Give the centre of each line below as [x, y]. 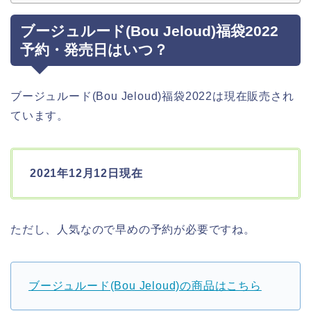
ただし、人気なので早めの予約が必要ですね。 [133, 229]
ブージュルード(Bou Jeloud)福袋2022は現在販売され [152, 96]
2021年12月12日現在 [86, 173]
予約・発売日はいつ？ [94, 49]
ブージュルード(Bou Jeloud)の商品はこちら [145, 285]
